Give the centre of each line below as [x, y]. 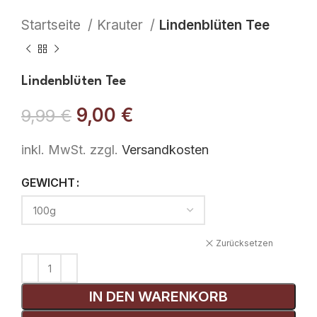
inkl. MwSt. [54, 150]
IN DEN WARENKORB [158, 297]
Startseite [53, 25]
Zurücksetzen [244, 243]
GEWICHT [48, 183]
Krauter [122, 25]
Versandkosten [165, 150]
